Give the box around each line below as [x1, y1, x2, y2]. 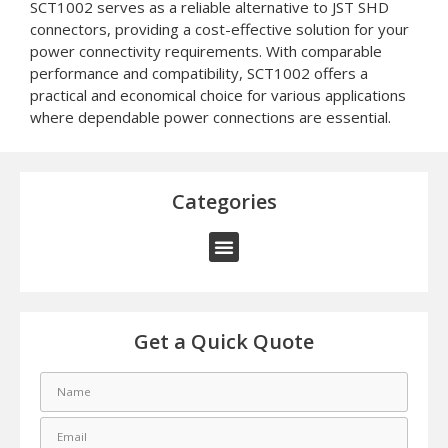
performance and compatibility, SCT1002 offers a [30, 62, 368, 83]
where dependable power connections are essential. [30, 106, 391, 127]
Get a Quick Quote [134, 328, 314, 356]
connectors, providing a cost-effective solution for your [30, 18, 409, 39]
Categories [171, 188, 277, 216]
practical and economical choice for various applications [30, 84, 406, 105]
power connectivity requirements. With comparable [30, 40, 382, 61]
